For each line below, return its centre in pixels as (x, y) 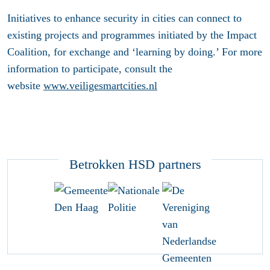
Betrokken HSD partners (135, 164)
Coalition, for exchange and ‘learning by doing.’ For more (135, 52)
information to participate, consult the (90, 69)
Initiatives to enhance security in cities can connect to (124, 18)
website (25, 86)
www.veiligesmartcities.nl (100, 86)
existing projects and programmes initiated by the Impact (132, 35)
